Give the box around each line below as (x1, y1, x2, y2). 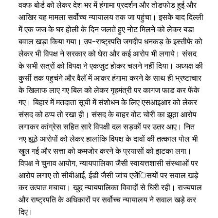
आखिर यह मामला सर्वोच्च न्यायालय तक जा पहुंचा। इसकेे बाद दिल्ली (18, 12, 204, 22)
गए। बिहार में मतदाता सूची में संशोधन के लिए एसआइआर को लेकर (18, 97, 198, 108)
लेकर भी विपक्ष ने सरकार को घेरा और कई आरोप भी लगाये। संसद (18, 49, 197, 59)
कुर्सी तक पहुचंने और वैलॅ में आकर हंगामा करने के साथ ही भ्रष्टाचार (18, 73, 202, 83)
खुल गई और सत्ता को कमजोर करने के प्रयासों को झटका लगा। (18, 146, 192, 156)
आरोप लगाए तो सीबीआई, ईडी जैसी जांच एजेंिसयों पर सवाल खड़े (18, 170, 199, 181)
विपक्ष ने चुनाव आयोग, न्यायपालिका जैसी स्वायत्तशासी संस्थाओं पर (18, 158, 199, 168)
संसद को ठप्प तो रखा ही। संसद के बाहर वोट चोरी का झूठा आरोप (18, 109, 197, 120)
